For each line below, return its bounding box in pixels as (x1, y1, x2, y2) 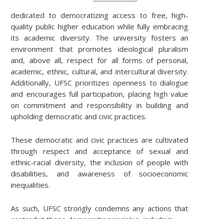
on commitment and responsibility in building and (11, 100, 189, 110)
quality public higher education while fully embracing (11, 22, 189, 32)
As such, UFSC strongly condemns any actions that (11, 203, 189, 214)
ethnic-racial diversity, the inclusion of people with (11, 157, 189, 168)
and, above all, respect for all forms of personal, (11, 55, 189, 66)
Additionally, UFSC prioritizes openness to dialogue (11, 78, 189, 88)
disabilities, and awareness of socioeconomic (11, 169, 189, 179)
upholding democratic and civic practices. (11, 111, 147, 122)
